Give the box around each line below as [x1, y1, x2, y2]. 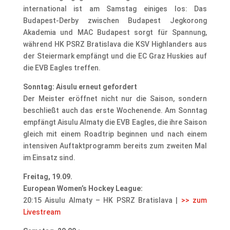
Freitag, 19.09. [23, 172, 72, 181]
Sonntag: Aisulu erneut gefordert [23, 82, 137, 91]
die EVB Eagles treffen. [23, 63, 101, 72]
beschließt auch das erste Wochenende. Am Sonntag [23, 106, 207, 114]
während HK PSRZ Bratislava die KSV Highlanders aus [23, 40, 207, 48]
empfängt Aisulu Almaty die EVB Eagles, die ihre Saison [23, 118, 207, 126]
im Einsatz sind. [23, 153, 75, 162]
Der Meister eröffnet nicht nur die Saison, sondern [23, 94, 207, 103]
